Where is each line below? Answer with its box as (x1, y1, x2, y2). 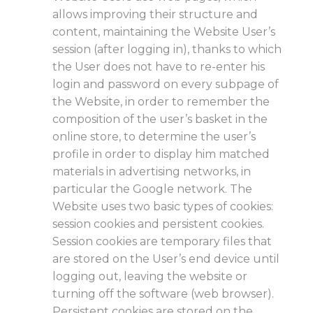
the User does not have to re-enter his (52, 60, 265, 73)
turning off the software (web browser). (52, 287, 274, 300)
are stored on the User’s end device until (52, 252, 279, 265)
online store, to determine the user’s (52, 130, 256, 143)
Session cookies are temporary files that (52, 235, 272, 248)
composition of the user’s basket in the (52, 112, 268, 126)
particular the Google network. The (52, 182, 252, 196)
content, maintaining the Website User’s (52, 25, 275, 38)
